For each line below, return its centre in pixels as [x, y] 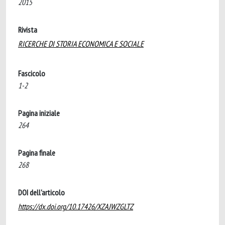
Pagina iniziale [39, 113]
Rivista [28, 30]
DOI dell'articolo [41, 192]
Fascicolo [32, 73]
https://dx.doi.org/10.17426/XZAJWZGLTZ [76, 206]
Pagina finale [37, 153]
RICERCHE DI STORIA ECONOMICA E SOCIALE [81, 44]
